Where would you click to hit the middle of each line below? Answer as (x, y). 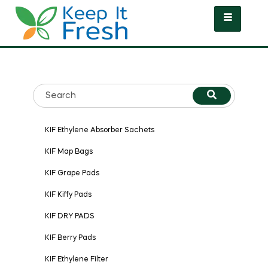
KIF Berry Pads (70, 238)
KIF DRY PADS (70, 216)
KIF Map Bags (69, 152)
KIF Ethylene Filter (77, 259)
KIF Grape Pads (72, 173)
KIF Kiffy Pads (68, 195)
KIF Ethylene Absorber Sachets (100, 130)
